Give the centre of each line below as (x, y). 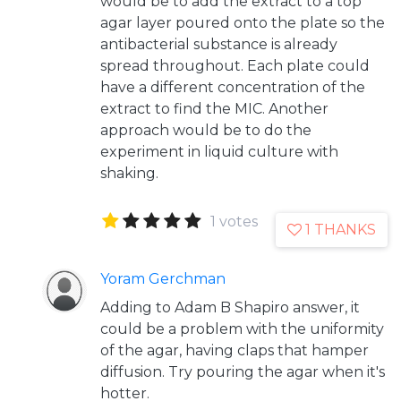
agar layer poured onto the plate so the (243, 23)
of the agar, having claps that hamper (235, 350)
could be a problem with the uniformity (242, 329)
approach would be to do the (206, 130)
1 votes (234, 222)
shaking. (129, 173)
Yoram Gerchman (163, 279)
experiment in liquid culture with (219, 152)
